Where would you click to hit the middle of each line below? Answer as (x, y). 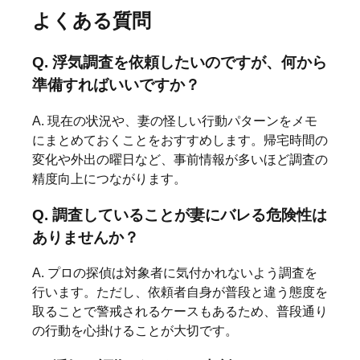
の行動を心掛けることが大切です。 (135, 331)
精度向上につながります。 (109, 179)
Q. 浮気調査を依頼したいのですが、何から (180, 63)
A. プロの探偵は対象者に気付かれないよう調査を (175, 273)
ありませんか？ (86, 237)
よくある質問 (92, 21)
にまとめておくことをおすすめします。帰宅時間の (180, 140)
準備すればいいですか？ (116, 85)
